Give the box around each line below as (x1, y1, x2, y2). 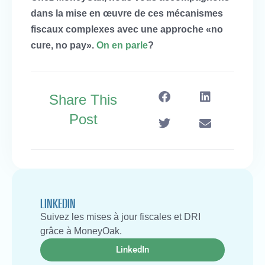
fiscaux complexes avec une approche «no (31, 24, 223, 35)
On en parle (96, 40, 148, 51)
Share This (49, 91, 118, 108)
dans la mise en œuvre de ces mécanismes (31, 8, 223, 19)
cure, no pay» (31, 40, 92, 51)
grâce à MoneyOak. (40, 225, 122, 236)
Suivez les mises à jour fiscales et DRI (40, 211, 201, 222)
